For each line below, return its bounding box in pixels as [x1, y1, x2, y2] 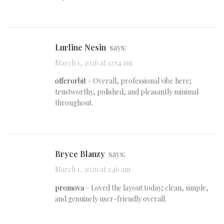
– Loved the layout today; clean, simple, [84, 182, 208, 192]
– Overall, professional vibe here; [86, 76, 191, 86]
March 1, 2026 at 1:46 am [55, 164, 130, 174]
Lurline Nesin [60, 42, 106, 52]
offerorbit [55, 76, 86, 86]
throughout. [55, 98, 93, 108]
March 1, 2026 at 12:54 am [55, 58, 132, 68]
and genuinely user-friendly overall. [55, 193, 166, 203]
